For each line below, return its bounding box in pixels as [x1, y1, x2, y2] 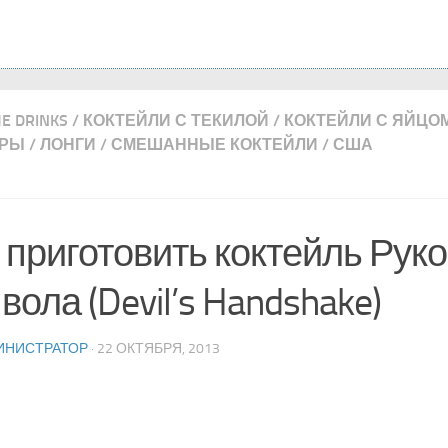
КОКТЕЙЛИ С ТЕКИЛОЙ [83, 111, 269, 130]
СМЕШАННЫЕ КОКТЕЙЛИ [111, 135, 318, 154]
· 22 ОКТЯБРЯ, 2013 [88, 340, 220, 357]
